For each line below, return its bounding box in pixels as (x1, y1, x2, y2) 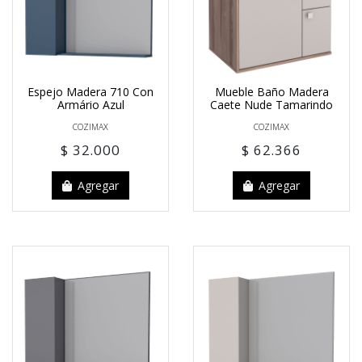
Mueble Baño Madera (214, 83, 329, 99)
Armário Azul (57, 96, 124, 112)
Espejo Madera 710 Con (27, 83, 154, 99)
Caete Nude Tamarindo (210, 96, 333, 112)
